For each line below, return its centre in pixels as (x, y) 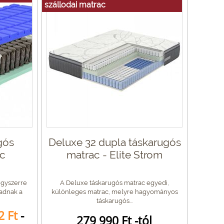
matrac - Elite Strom (114, 154)
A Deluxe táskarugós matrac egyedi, (114, 182)
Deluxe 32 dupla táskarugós (114, 142)
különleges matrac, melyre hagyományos (114, 191)
